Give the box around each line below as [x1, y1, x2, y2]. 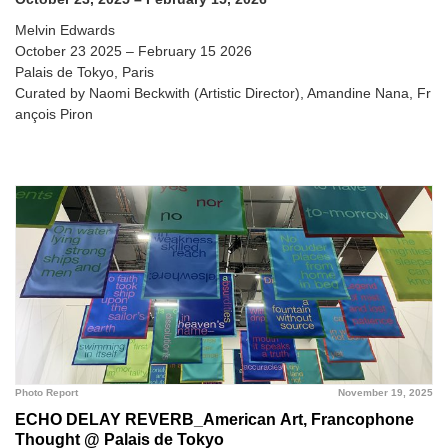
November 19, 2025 [338, 387, 433, 398]
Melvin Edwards [15, 22, 115, 38]
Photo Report [15, 387, 78, 398]
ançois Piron [15, 106, 93, 122]
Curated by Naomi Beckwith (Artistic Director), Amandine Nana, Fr [15, 85, 431, 101]
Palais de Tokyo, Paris [15, 64, 154, 80]
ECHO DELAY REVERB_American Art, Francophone [15, 411, 414, 428]
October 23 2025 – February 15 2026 [15, 43, 252, 59]
